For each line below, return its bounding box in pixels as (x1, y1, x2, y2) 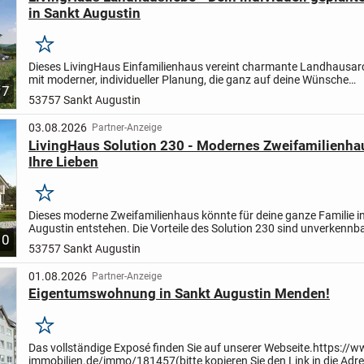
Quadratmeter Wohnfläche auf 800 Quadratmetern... (28, 235, 294, 249)
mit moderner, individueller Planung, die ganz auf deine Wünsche (28, 73, 349, 87)
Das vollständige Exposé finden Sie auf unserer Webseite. (28, 340, 313, 354)
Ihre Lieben (28, 153, 98, 170)
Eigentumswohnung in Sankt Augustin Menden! (28, 285, 330, 302)
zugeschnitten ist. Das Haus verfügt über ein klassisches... (28, 86, 320, 100)
